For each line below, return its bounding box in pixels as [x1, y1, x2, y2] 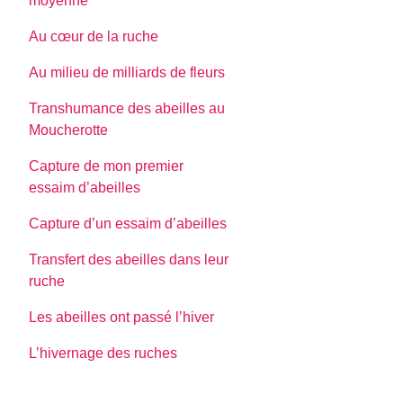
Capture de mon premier [29, 158, 184, 175]
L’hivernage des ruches [29, 345, 178, 362]
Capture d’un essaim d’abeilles [29, 216, 228, 232]
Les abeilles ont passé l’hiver [29, 309, 215, 326]
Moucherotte [29, 122, 109, 139]
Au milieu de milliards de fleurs [29, 65, 226, 81]
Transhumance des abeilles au [29, 101, 226, 117]
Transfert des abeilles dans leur [29, 252, 229, 268]
